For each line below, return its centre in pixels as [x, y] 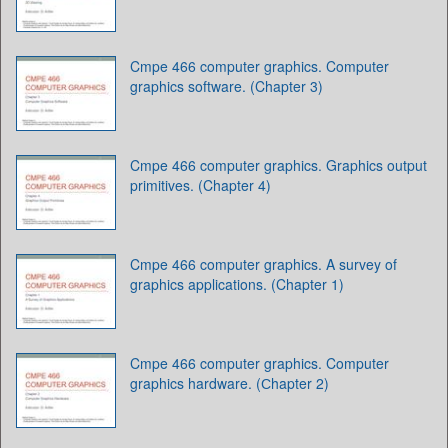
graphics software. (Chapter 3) [226, 85]
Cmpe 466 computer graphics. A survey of [263, 263]
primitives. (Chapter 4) [200, 184]
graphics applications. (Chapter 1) [237, 283]
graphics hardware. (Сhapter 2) [229, 382]
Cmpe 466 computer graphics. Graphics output [278, 164]
